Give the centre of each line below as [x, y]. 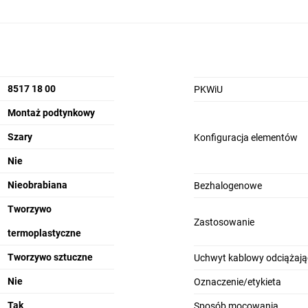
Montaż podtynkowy [51, 113]
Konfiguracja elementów [245, 137]
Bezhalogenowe [228, 186]
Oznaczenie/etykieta [237, 282]
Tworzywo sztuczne [50, 257]
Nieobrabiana [37, 185]
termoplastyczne [44, 233]
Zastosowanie [224, 222]
